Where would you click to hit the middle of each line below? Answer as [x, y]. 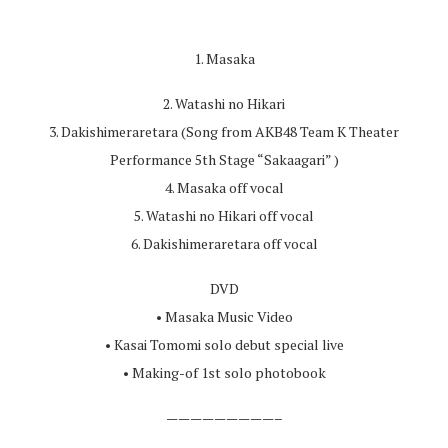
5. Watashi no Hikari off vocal [224, 215]
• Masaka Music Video [224, 316]
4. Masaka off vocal [224, 187]
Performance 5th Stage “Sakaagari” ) [224, 159]
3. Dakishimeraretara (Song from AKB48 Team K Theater [224, 131]
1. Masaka [224, 58]
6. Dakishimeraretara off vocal [224, 243]
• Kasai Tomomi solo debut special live [224, 344]
